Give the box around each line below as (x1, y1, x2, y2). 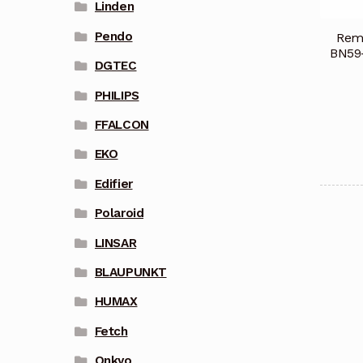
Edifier (94, 176, 133, 191)
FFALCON (94, 117, 149, 132)
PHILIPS (94, 88, 139, 103)
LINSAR (94, 235, 137, 250)
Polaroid (94, 206, 144, 221)
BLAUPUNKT (94, 264, 167, 280)
